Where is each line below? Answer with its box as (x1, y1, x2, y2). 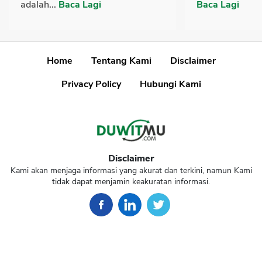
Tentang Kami (91, 54, 151, 68)
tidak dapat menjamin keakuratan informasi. (52, 176, 210, 188)
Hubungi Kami (139, 78, 201, 91)
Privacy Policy (61, 78, 121, 91)
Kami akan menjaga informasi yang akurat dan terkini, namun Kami (10, 165, 252, 177)
